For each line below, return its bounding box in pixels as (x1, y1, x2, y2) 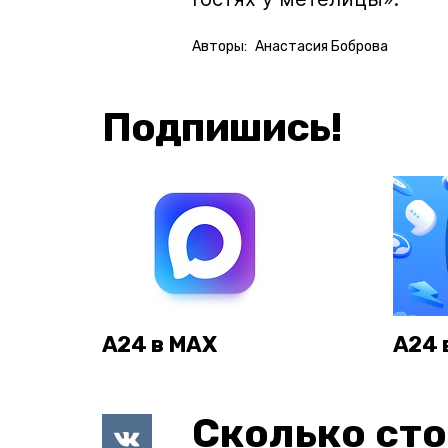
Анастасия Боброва (255, 37, 388, 55)
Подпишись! (102, 103, 342, 151)
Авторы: (192, 37, 247, 55)
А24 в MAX (102, 330, 217, 358)
